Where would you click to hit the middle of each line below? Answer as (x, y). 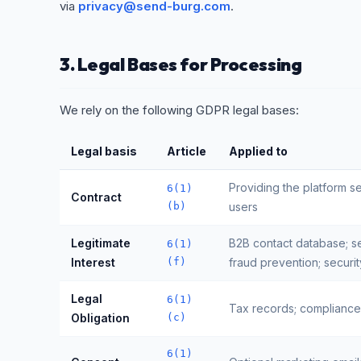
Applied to (258, 151)
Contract (96, 197)
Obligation (100, 318)
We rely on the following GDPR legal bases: (179, 110)
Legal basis (104, 151)
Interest (93, 262)
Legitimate (101, 243)
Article (187, 151)
